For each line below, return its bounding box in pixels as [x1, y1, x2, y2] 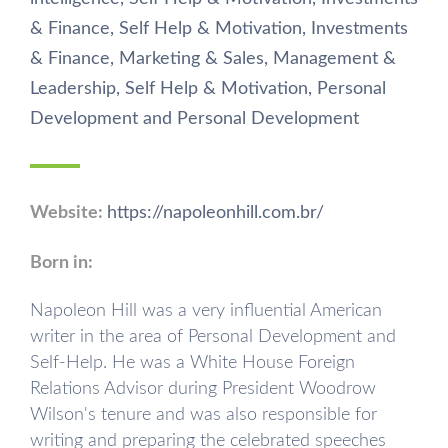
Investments [311, 19, 408, 38]
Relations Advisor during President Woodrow [30, 379, 376, 398]
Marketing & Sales [119, 49, 264, 68]
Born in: [30, 253, 93, 272]
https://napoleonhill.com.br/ [107, 203, 324, 222]
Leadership [30, 79, 116, 98]
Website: [30, 203, 103, 222]
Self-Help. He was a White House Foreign [30, 353, 355, 372]
